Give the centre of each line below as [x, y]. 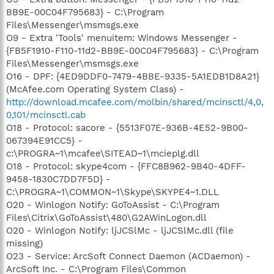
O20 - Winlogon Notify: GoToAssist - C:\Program [113, 205]
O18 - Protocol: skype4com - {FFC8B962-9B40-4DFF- [126, 166]
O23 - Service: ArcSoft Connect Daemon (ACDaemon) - [128, 256]
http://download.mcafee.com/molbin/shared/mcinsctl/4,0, [135, 102]
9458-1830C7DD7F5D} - [58, 179]
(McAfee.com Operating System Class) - [95, 89]
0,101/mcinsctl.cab [46, 115]
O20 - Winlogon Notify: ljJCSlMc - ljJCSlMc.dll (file [120, 231]
